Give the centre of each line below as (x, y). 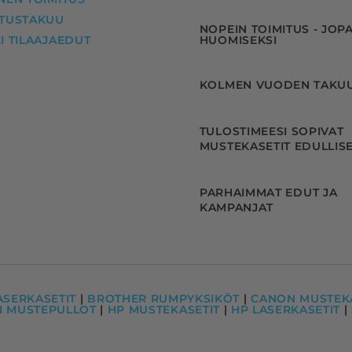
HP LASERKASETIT (286, 309)
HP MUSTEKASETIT (163, 309)
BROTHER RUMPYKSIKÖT (164, 298)
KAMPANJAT (237, 208)
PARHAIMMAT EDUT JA (269, 193)
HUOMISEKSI (238, 40)
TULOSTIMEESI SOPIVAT (271, 131)
